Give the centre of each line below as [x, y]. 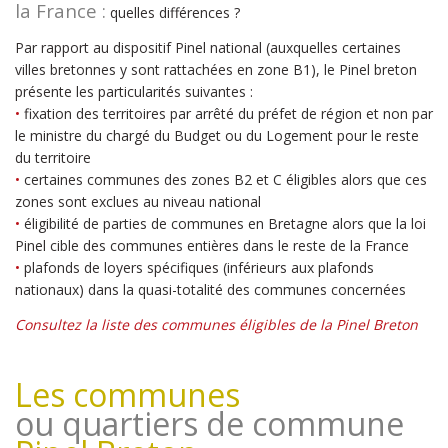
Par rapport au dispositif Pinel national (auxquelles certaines [208, 47]
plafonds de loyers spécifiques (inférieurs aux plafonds [199, 267]
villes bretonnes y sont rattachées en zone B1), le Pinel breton [216, 69]
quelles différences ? [173, 12]
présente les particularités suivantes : [134, 91]
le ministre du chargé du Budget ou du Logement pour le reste [217, 135]
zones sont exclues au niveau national [138, 201]
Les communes [127, 394]
